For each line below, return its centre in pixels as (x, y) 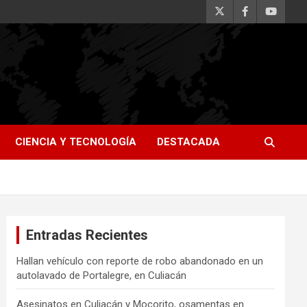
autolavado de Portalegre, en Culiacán (102, 275)
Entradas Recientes (87, 235)
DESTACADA (188, 142)
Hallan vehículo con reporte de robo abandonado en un (140, 261)
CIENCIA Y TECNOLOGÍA (76, 142)
